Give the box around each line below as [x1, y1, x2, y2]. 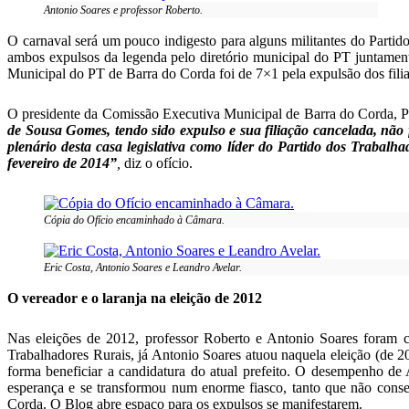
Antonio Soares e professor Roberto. [44, 4, 203, 16]
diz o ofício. [121, 155, 193, 171]
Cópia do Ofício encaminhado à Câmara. [44, 214, 225, 226]
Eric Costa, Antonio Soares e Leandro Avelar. [44, 261, 242, 274]
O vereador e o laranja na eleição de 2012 [7, 290, 262, 306]
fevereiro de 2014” [7, 155, 117, 171]
